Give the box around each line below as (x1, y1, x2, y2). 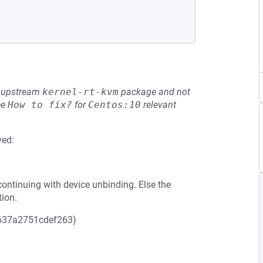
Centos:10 (88, 99, 141, 110)
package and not (119, 86, 190, 97)
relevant (141, 99, 176, 110)
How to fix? (8, 99, 72, 110)
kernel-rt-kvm (42, 86, 119, 97)
